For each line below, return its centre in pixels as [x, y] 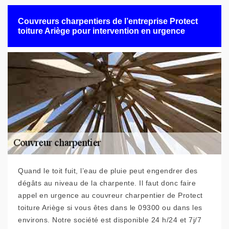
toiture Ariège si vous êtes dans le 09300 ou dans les [110, 208]
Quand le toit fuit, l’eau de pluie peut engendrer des [108, 171]
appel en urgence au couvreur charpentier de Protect [110, 195]
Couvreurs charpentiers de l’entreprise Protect [108, 21]
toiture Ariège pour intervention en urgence [101, 31]
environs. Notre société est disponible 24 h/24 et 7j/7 [110, 220]
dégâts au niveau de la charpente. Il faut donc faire [107, 183]
